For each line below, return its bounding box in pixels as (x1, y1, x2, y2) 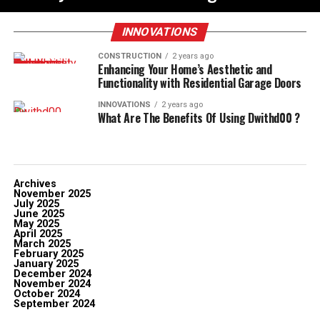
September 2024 (13, 298, 95, 310)
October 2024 (13, 288, 80, 300)
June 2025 (13, 208, 64, 220)
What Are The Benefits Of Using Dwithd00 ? (97, 109, 300, 126)
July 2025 (13, 198, 59, 210)
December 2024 (13, 268, 91, 280)
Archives (13, 178, 56, 190)
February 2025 (13, 248, 84, 260)
